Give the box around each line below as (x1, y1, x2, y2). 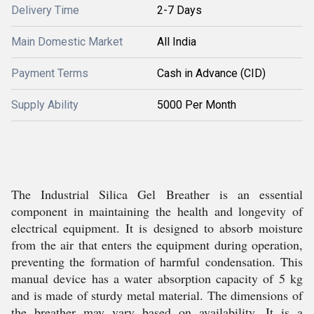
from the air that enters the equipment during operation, (11, 236, 303, 253)
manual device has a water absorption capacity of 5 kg (11, 270, 303, 287)
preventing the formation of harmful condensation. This (11, 253, 303, 270)
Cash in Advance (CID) (157, 67, 266, 80)
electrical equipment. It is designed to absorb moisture (11, 219, 303, 236)
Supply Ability (11, 98, 78, 111)
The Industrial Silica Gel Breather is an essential (11, 186, 303, 203)
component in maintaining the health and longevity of (11, 203, 303, 219)
